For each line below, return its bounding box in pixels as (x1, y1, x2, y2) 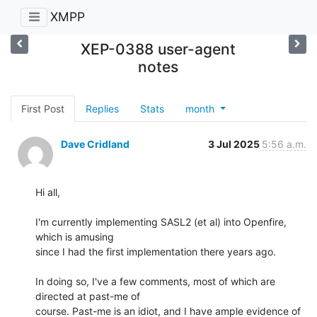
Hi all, (35, 185, 60, 198)
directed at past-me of (35, 289, 140, 302)
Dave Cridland (61, 137, 129, 150)
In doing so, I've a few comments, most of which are (35, 275, 275, 287)
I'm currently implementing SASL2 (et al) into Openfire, (35, 215, 287, 228)
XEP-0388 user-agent (81, 40, 236, 58)
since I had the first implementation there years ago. (35, 245, 276, 258)
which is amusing (35, 230, 114, 243)
